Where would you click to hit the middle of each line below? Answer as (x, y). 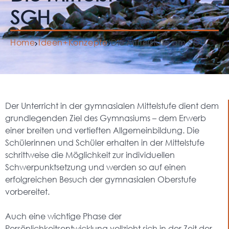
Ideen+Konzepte (73, 42)
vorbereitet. (27, 191)
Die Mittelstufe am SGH (159, 42)
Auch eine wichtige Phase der (63, 216)
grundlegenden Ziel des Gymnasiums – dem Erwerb (106, 118)
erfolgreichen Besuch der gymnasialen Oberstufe (101, 179)
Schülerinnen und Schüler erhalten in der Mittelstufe (105, 142)
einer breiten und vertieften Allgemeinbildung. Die (102, 130)
